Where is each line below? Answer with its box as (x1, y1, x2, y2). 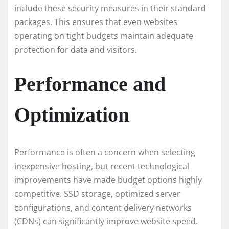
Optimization (14, 103, 129, 127)
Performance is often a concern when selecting (14, 147, 195, 158)
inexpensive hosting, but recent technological (14, 161, 189, 172)
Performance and (14, 73, 166, 96)
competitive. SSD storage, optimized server (14, 188, 180, 200)
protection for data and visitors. (14, 44, 137, 56)
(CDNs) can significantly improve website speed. (14, 216, 198, 227)
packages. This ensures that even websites (14, 16, 177, 28)
